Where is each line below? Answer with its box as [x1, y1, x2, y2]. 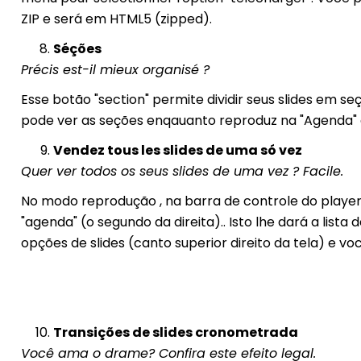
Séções [52, 39, 102, 59]
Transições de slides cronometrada [52, 323, 298, 342]
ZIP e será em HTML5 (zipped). [20, 10, 212, 29]
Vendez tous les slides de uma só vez [52, 141, 302, 160]
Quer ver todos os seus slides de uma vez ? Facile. [20, 162, 343, 181]
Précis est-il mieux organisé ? [20, 60, 210, 80]
